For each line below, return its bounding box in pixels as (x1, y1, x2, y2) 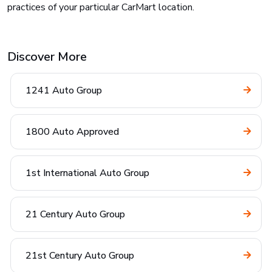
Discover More (7, 49, 87, 65)
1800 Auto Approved (25, 125, 119, 138)
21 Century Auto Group (25, 208, 125, 221)
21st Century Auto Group (25, 249, 134, 262)
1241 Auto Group (25, 84, 102, 97)
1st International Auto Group (25, 166, 149, 180)
